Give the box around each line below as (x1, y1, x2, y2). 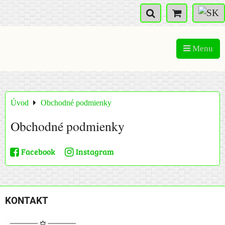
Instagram (76, 146, 114, 157)
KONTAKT (5, 195, 48, 206)
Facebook (21, 146, 55, 157)
